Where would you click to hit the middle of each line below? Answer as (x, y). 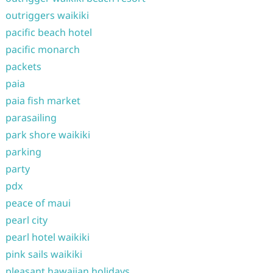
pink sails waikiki (44, 254)
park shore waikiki (48, 135)
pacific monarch (42, 49)
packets (23, 66)
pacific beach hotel (48, 32)
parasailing (31, 118)
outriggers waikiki (47, 15)
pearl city (26, 220)
